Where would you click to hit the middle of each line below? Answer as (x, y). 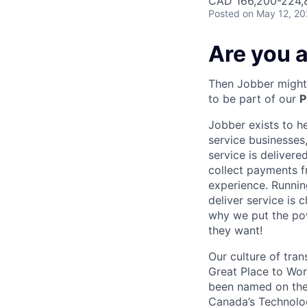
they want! (235, 231)
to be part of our (254, 99)
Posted (224, 13)
